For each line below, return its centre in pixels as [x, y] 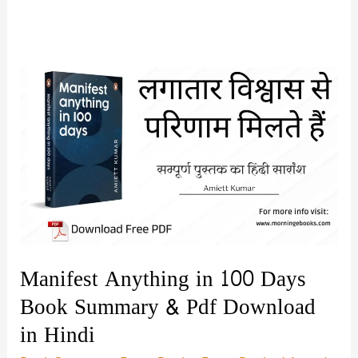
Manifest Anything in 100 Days [163, 279]
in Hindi [58, 335]
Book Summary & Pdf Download [168, 307]
